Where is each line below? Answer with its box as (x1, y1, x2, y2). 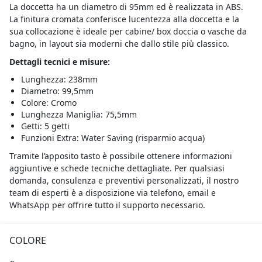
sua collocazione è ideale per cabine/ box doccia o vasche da (9, 25, 247, 37)
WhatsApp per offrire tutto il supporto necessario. (9, 199, 205, 211)
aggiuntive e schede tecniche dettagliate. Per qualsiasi (9, 162, 225, 174)
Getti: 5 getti (20, 120, 70, 132)
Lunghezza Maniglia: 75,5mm (20, 108, 137, 120)
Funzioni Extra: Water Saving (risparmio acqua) (20, 132, 205, 143)
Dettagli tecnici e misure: (9, 56, 110, 67)
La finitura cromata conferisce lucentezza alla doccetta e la (9, 13, 239, 25)
